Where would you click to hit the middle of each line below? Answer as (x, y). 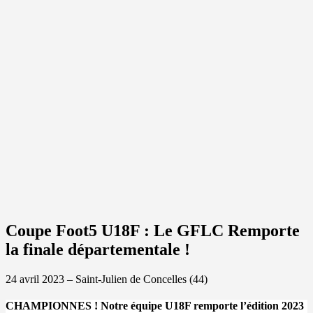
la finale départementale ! (98, 249)
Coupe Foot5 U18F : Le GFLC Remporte (153, 231)
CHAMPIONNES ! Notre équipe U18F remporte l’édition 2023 (155, 306)
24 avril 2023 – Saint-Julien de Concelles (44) (107, 279)
